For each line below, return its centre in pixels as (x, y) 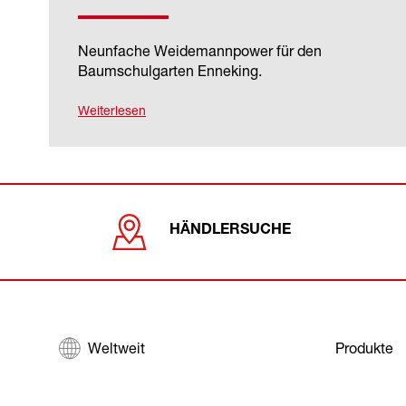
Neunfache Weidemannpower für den (200, 50)
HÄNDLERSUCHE (231, 232)
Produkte (364, 348)
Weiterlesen (112, 110)
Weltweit (116, 348)
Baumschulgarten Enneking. (170, 70)
